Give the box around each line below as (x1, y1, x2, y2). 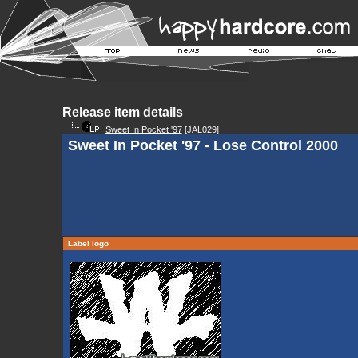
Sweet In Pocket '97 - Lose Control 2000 (67, 137, 338, 153)
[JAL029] (181, 125, 219, 134)
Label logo (65, 239, 111, 248)
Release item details (62, 105, 183, 119)
